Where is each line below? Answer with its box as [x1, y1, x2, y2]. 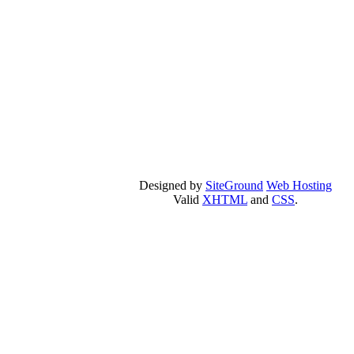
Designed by [139, 179, 205, 193]
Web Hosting [266, 179, 332, 193]
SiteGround [205, 179, 263, 193]
